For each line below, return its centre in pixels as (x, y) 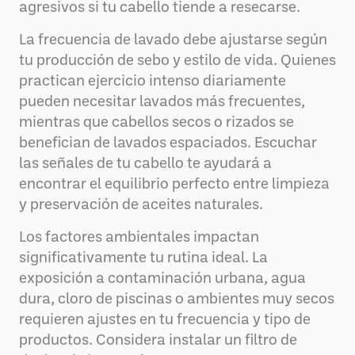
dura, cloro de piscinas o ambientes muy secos (177, 300)
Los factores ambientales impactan (139, 238)
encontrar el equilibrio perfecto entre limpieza (174, 185)
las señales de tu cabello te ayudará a (145, 164)
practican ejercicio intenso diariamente (153, 82)
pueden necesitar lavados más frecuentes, (162, 102)
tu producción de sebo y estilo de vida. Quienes (177, 61)
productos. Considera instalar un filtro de (158, 341)
